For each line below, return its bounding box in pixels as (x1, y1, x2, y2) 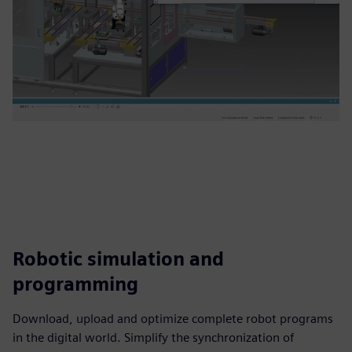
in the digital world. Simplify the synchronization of (13, 330, 294, 345)
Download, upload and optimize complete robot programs (13, 311, 333, 326)
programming (13, 273, 138, 295)
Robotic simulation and (13, 247, 224, 270)
